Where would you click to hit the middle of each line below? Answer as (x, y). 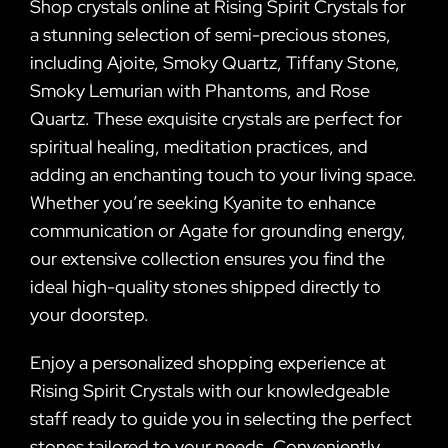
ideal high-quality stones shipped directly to (205, 286)
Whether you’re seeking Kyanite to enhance (202, 202)
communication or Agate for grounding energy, (217, 230)
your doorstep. (89, 314)
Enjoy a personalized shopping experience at (207, 362)
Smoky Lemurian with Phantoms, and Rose (199, 90)
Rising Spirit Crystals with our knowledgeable (209, 390)
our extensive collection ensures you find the (207, 258)
